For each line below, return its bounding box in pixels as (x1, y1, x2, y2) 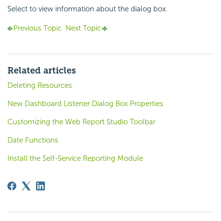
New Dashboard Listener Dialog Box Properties (7, 99, 163, 109)
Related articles (7, 65, 76, 76)
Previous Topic (13, 24, 62, 33)
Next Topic (66, 24, 101, 33)
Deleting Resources (7, 81, 72, 90)
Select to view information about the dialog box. (7, 4, 168, 14)
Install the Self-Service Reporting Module (7, 154, 143, 163)
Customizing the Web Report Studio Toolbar (7, 117, 155, 127)
